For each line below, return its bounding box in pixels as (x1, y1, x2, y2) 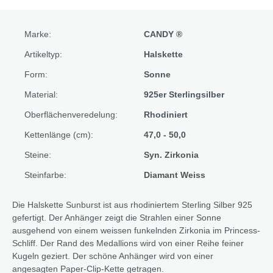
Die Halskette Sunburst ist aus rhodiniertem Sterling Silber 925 (12, 199, 252, 210)
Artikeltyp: (24, 49, 62, 59)
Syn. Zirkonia (144, 149, 199, 160)
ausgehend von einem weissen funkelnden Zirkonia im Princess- (12, 225, 260, 235)
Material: (24, 89, 58, 99)
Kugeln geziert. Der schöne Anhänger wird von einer (12, 250, 213, 261)
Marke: (24, 29, 51, 39)
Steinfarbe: (24, 169, 66, 180)
